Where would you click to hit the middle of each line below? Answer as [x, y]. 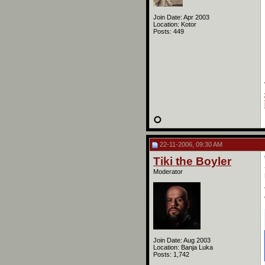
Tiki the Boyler [192, 161]
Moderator [168, 172]
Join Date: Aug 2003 [182, 240]
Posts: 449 [169, 31]
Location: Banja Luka [183, 247]
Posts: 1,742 [171, 254]
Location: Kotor [175, 24]
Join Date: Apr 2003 [181, 17]
